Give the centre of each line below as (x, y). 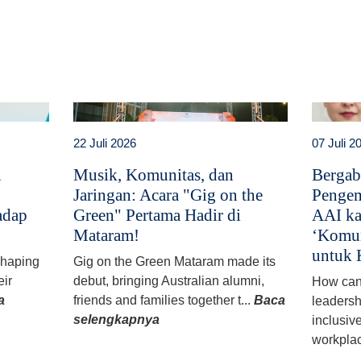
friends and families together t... (163, 300)
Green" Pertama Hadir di (157, 215)
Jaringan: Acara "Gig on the (168, 195)
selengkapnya (116, 319)
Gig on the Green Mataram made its (174, 261)
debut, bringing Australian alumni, (168, 280)
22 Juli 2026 (104, 143)
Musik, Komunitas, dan (153, 174)
